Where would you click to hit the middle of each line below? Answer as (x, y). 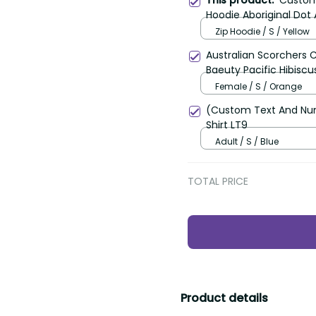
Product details (224, 298)
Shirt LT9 (227, 125)
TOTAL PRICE (218, 182)
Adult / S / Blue (247, 141)
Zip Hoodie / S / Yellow (262, 31)
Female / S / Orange (259, 86)
